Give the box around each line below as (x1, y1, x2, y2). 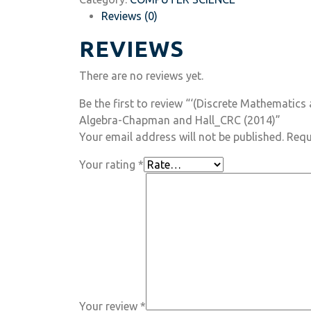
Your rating (79, 158, 138, 171)
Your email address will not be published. (79, 131, 284, 143)
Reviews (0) (101, 10, 158, 22)
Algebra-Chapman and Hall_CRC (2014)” (79, 114, 280, 126)
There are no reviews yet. (79, 69, 203, 82)
